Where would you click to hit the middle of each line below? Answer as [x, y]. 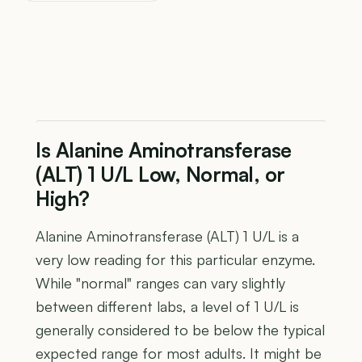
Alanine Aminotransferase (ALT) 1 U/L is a [167, 236]
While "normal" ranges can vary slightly [160, 282]
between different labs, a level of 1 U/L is [167, 306]
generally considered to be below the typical [180, 329]
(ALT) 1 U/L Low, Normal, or [160, 174]
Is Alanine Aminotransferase [164, 149]
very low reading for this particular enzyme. [175, 259]
